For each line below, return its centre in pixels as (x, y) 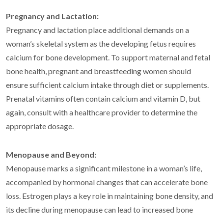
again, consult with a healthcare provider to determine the (102, 112)
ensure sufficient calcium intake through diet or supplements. (107, 85)
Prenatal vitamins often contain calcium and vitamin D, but (103, 99)
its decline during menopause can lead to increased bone (99, 210)
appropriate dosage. (40, 126)
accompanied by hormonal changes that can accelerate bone (107, 182)
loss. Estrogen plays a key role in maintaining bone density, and (110, 196)
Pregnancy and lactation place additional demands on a (97, 30)
